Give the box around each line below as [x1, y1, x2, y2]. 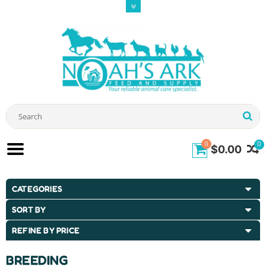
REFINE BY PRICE [12, 225, 80, 236]
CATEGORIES [12, 183, 62, 194]
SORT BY [12, 204, 46, 215]
